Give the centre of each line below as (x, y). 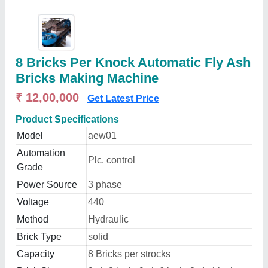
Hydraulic (108, 219)
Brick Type (39, 237)
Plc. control (112, 160)
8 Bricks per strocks (129, 254)
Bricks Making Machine (87, 78)
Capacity (36, 254)
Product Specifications (67, 119)
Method (33, 219)
